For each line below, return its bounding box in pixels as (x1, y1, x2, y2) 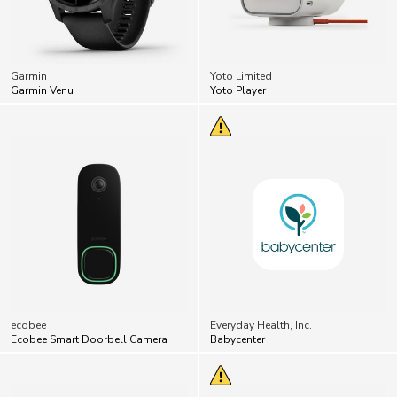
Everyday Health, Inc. (210, 317, 312, 332)
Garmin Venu (11, 82, 74, 97)
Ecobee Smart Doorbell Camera (11, 331, 167, 346)
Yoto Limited (210, 68, 272, 83)
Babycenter (210, 331, 265, 346)
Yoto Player (210, 82, 266, 97)
